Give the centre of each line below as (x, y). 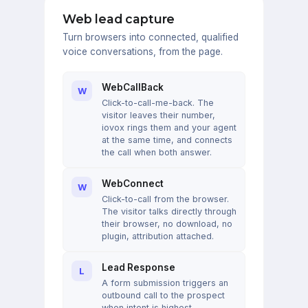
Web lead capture (119, 19)
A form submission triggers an (165, 283)
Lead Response (139, 268)
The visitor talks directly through (169, 212)
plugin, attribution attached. (158, 236)
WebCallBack (133, 88)
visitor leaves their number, (158, 115)
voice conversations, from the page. (143, 52)
